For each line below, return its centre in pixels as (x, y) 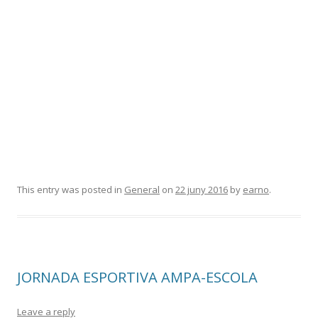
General (142, 190)
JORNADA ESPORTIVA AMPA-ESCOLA (137, 277)
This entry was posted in (71, 190)
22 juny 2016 (202, 190)
